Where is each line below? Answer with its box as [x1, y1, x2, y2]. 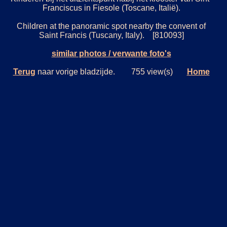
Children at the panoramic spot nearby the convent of [17, 22, 206, 31]
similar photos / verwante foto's [51, 49, 171, 58]
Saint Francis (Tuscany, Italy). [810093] [39, 31, 184, 40]
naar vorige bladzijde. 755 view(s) [35, 67, 187, 77]
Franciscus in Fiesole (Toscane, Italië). [42, 4, 180, 13]
